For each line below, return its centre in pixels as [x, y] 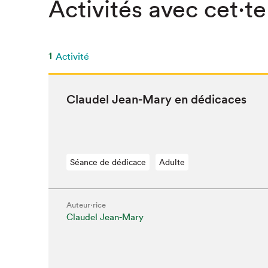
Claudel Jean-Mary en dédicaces [156, 99]
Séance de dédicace [108, 162]
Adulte [172, 162]
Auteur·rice [86, 205]
